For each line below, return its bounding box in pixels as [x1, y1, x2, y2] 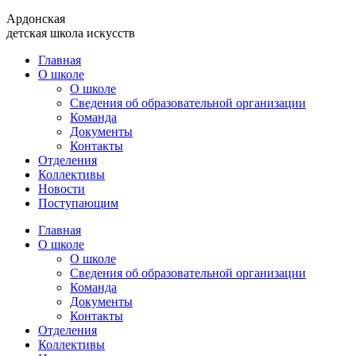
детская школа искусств [6, 26, 135, 40]
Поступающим [38, 196, 118, 210]
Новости [38, 182, 85, 195]
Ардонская [6, 12, 65, 25]
